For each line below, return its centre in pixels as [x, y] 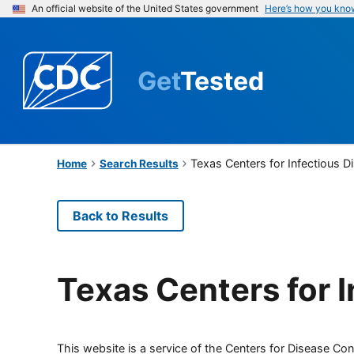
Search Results [139, 163]
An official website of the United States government [145, 8]
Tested [222, 81]
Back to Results [121, 215]
